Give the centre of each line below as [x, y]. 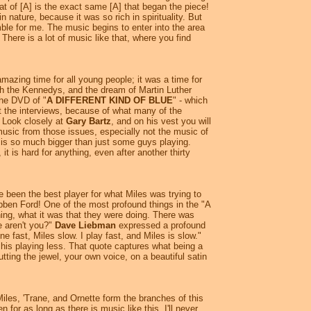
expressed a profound [161, 226]
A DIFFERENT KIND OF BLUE [110, 101]
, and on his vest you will [161, 121]
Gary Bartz [89, 121]
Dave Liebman [85, 226]
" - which [190, 101]
